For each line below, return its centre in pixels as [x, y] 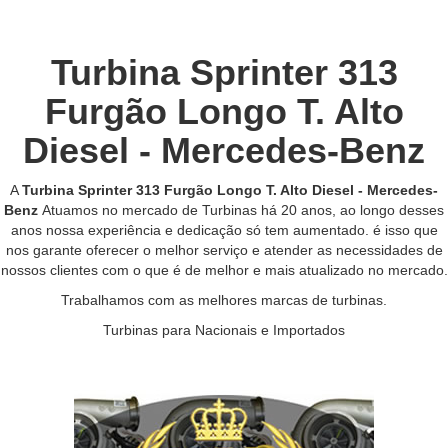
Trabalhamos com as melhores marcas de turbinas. [224, 300]
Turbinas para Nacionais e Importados [224, 330]
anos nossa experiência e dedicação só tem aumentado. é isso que [224, 230]
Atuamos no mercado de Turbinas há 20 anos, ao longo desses [243, 210]
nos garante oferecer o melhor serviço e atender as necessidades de [224, 250]
